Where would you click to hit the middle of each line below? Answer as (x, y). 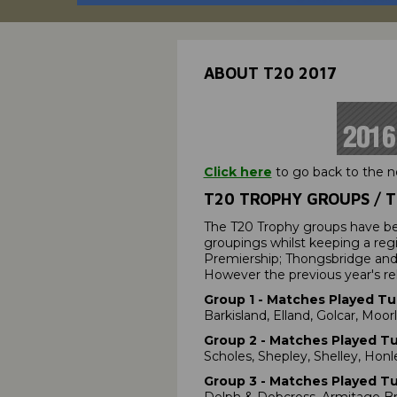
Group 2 (232, 341)
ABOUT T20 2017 (270, 74)
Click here (237, 172)
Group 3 (232, 381)
